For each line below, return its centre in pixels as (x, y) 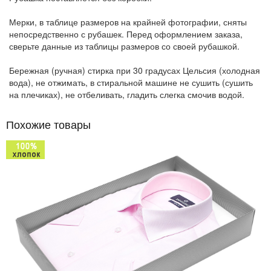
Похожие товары (48, 124)
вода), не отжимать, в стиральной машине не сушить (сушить (131, 82)
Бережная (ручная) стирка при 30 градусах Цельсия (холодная (135, 70)
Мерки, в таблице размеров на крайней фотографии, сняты (128, 22)
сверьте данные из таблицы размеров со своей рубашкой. (124, 46)
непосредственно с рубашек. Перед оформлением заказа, (126, 34)
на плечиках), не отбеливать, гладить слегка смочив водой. (127, 94)
